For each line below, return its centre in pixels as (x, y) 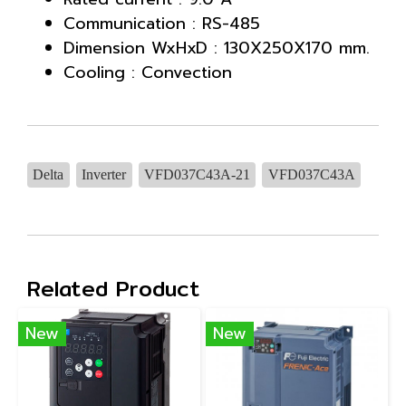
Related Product (114, 288)
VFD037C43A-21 (197, 174)
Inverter (104, 174)
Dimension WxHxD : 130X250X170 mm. (217, 48)
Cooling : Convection (148, 72)
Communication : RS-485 (162, 24)
